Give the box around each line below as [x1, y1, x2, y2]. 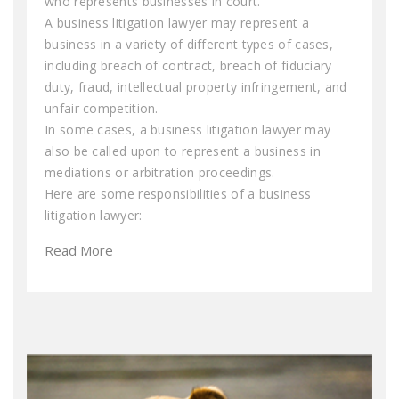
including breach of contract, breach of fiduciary [45, 56, 332, 74]
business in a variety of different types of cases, [45, 35, 333, 53]
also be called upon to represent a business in [45, 142, 321, 159]
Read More [45, 240, 113, 259]
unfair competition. [45, 99, 159, 117]
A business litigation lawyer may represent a [45, 13, 310, 31]
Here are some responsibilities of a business [45, 184, 312, 202]
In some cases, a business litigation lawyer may [45, 120, 331, 138]
